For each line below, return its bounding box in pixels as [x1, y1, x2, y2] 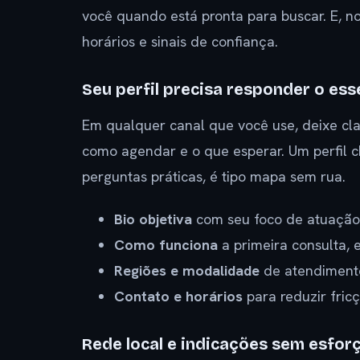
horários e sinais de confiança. [82, 31, 278, 51]
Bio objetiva [114, 209, 192, 228]
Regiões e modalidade [114, 260, 260, 280]
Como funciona [114, 235, 218, 254]
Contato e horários [114, 286, 243, 305]
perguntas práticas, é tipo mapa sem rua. [82, 166, 346, 186]
